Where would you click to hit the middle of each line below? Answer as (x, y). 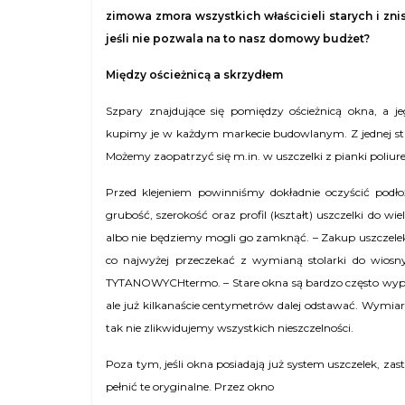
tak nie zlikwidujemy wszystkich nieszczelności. (230, 328)
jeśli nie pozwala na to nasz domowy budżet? (238, 38)
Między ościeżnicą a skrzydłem (194, 75)
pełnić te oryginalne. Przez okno (190, 386)
